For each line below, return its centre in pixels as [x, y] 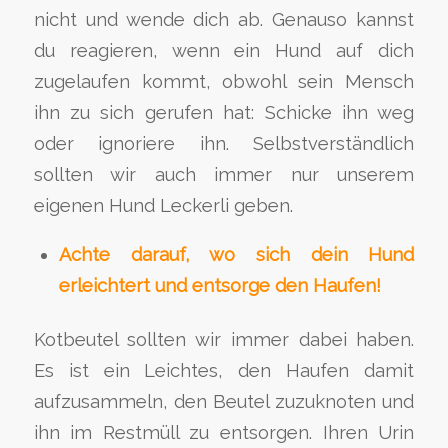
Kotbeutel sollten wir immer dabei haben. [224, 340]
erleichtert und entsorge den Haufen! [219, 286]
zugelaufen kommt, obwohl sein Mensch [224, 81]
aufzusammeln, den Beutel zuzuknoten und [224, 402]
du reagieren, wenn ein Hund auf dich [224, 50]
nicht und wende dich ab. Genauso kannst [224, 19]
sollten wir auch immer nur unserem [224, 174]
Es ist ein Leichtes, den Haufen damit [224, 371]
